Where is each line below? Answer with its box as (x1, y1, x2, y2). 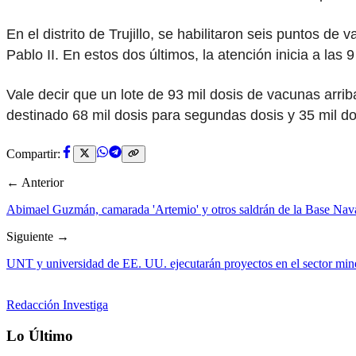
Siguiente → (6, 230, 69, 244)
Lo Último (6, 327, 73, 344)
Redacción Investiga (6, 298, 108, 312)
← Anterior (6, 176, 64, 190)
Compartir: (6, 147, 60, 161)
